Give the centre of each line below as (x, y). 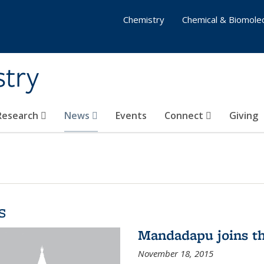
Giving (244, 115)
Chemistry (144, 19)
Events (131, 115)
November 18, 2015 (175, 253)
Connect (185, 115)
